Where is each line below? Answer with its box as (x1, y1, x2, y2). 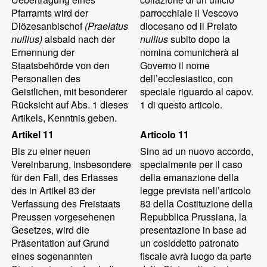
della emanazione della (140, 170, 240, 184)
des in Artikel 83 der (11, 184, 96, 197)
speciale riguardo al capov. (140, 85, 254, 98)
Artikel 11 (11, 128, 54, 141)
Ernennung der (11, 45, 75, 59)
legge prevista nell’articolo (140, 184, 252, 197)
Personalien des (11, 72, 81, 85)
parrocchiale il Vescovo (140, 6, 239, 20)
